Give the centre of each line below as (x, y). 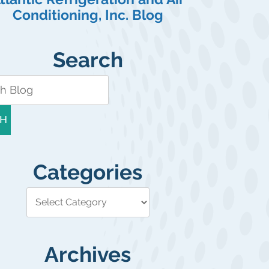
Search (88, 59)
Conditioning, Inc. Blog (88, 14)
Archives (88, 254)
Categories (88, 172)
